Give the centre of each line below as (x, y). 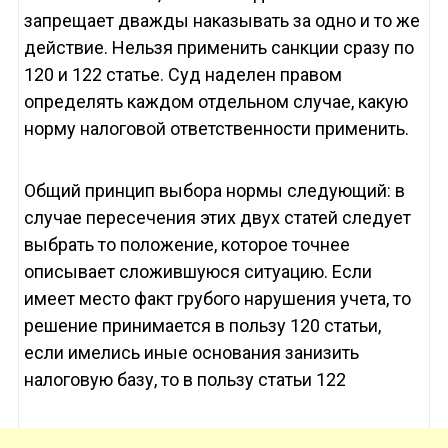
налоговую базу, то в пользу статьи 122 (184, 380)
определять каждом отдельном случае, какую (215, 102)
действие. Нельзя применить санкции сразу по (218, 48)
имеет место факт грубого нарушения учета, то (217, 299)
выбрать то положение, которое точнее (186, 245)
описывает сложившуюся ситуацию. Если (197, 272)
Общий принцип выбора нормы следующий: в (214, 191)
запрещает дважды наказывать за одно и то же (221, 21)
